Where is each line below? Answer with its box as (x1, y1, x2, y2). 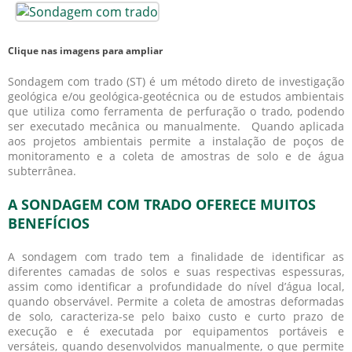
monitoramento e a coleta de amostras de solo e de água (8, 148, 344, 163)
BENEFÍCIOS (8, 214, 93, 233)
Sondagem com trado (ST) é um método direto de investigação (8, 74, 344, 89)
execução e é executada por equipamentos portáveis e (8, 324, 344, 339)
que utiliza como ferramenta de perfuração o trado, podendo (8, 104, 344, 119)
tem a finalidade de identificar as (142, 249, 345, 264)
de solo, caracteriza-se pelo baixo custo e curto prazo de (8, 309, 344, 324)
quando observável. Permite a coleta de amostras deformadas (8, 294, 344, 309)
